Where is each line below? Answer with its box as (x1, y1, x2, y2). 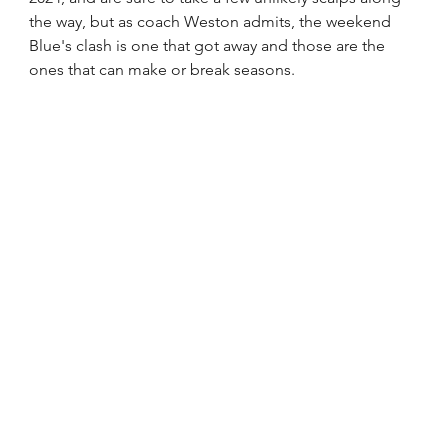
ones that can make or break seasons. (29, 60, 304, 79)
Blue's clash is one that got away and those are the (29, 36, 390, 55)
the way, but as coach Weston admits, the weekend (29, 12, 396, 31)
